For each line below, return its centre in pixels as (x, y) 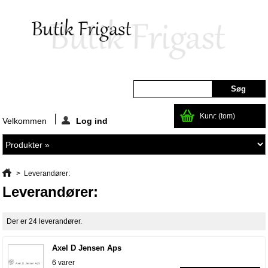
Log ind (92, 121)
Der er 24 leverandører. (45, 222)
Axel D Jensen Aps (87, 248)
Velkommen (26, 121)
